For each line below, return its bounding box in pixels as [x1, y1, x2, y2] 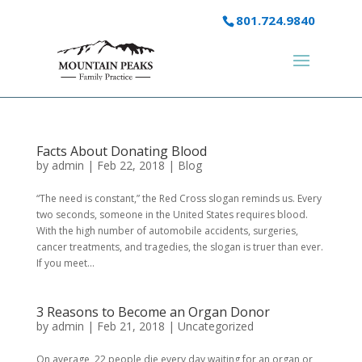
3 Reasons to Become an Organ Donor [36, 302, 270, 321]
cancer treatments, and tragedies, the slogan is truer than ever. [36, 239, 323, 254]
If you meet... [36, 255, 95, 270]
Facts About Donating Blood [36, 141, 207, 160]
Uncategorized [177, 318, 254, 334]
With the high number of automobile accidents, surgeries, [36, 223, 298, 238]
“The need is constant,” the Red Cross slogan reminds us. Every [36, 191, 322, 205]
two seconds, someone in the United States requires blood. [36, 207, 308, 221]
